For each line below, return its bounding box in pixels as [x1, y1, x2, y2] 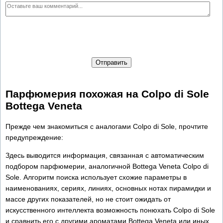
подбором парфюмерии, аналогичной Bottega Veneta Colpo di [5, 162, 209, 170]
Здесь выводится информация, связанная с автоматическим [5, 151, 204, 159]
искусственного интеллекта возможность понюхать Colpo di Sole [5, 206, 215, 214]
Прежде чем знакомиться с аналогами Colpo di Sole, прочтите [5, 122, 208, 130]
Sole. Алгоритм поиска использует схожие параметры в [5, 173, 187, 181]
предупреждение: [5, 133, 63, 141]
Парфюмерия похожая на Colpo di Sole [5, 88, 209, 100]
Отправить [96, 58, 127, 66]
